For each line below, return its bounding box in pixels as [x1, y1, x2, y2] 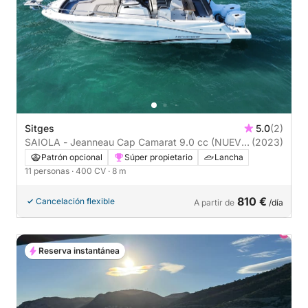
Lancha [214, 152, 243, 163]
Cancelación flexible [36, 196, 115, 207]
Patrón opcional [41, 152, 102, 163]
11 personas [25, 166, 71, 177]
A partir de [194, 197, 234, 208]
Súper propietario [124, 152, 192, 163]
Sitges [25, 122, 54, 135]
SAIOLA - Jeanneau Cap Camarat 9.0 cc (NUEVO [25, 136, 249, 148]
